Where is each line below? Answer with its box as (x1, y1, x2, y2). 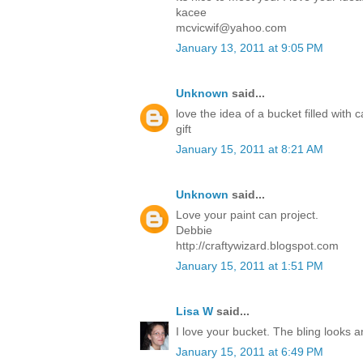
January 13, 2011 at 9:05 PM (176, 41, 323, 55)
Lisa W (176, 305, 213, 318)
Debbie (176, 224, 212, 237)
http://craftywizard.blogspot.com (176, 239, 339, 253)
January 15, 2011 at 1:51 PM (176, 259, 323, 273)
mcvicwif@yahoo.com (176, 21, 287, 35)
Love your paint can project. (176, 208, 318, 222)
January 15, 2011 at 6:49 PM (176, 345, 323, 359)
